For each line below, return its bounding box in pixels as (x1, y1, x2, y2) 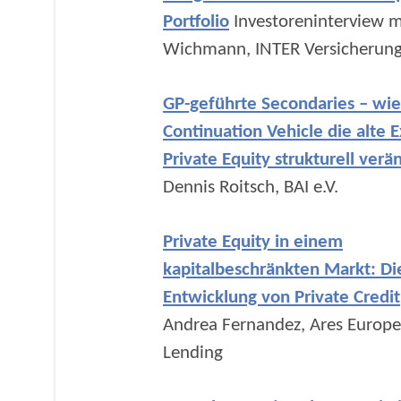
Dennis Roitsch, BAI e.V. (163, 178, 338, 197)
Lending (163, 344, 223, 363)
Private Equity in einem (163, 233, 343, 252)
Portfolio (163, 13, 229, 31)
